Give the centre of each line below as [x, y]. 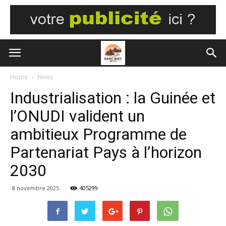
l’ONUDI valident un [77, 116]
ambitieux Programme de [98, 134]
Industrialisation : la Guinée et [113, 98]
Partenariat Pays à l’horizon [106, 152]
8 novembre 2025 [36, 188]
